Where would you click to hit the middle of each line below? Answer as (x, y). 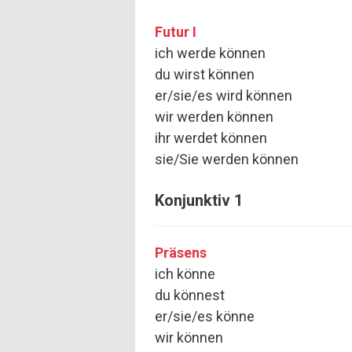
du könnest (190, 295)
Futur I (176, 32)
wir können (189, 338)
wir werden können (214, 117)
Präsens (181, 253)
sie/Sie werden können (227, 159)
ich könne (185, 274)
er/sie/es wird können (224, 96)
